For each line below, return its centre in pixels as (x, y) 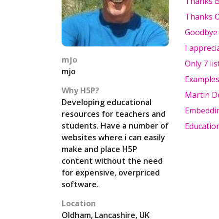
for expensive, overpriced (111, 173)
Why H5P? (80, 90)
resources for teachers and (114, 114)
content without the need (112, 161)
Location (79, 203)
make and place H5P (99, 149)
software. (80, 184)
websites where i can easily (113, 137)
